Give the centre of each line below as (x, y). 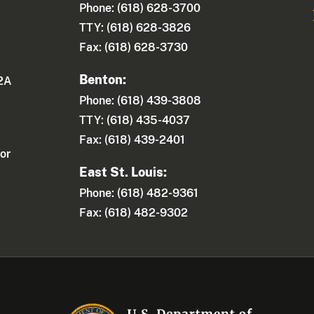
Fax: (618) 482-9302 (134, 213)
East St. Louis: (123, 172)
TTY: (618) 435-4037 (135, 121)
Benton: (103, 80)
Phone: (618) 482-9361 (139, 193)
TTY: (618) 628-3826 (135, 28)
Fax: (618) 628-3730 (134, 48)
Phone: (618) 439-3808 (141, 101)
